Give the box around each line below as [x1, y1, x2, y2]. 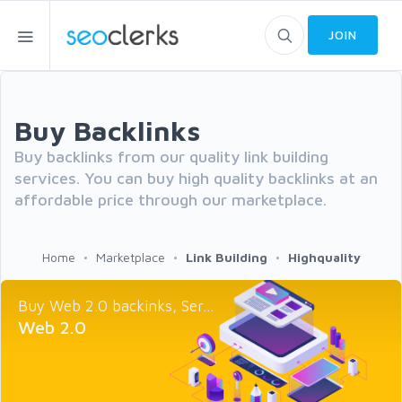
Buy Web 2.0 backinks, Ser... [18, 297, 214, 315]
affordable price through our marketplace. [14, 190, 327, 209]
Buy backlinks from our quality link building [14, 147, 328, 166]
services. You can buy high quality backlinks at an [14, 169, 378, 188]
